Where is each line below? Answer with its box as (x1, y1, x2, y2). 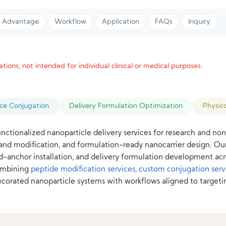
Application (102, 18, 140, 26)
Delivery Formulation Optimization (69, 103, 183, 109)
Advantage (2, 18, 39, 26)
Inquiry (188, 18, 211, 26)
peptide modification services (31, 166, 136, 174)
